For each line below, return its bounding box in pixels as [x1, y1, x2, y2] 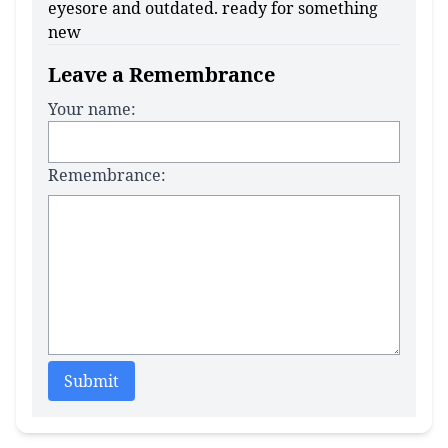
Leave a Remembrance [48, 61, 275, 88]
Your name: [48, 98, 136, 120]
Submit [64, 370, 119, 392]
